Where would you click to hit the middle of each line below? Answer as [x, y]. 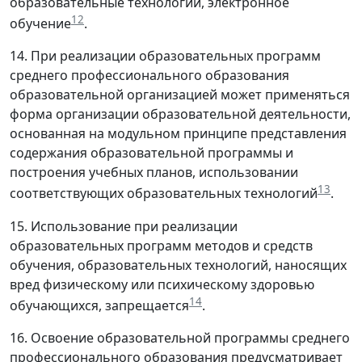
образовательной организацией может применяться [180, 95]
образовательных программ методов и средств [161, 245]
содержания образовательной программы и [152, 153]
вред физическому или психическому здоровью [162, 284]
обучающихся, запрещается [99, 306]
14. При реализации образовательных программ [165, 56]
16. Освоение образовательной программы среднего [180, 338]
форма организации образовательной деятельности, [180, 114]
